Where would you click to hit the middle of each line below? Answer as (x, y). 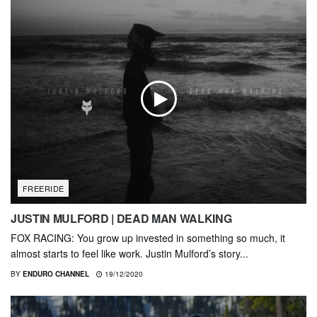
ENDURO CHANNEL (56, 274)
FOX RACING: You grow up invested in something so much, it (148, 238)
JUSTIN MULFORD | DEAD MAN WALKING (121, 219)
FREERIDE (44, 189)
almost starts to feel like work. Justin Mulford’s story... (129, 254)
